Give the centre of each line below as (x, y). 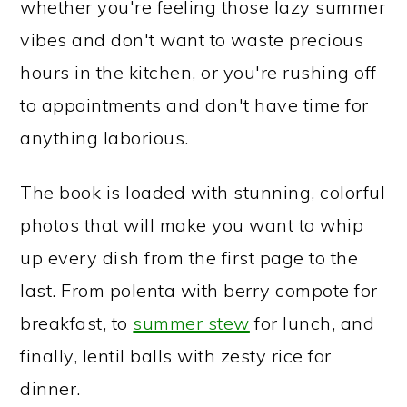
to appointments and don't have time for (194, 105)
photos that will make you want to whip (192, 225)
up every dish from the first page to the (189, 258)
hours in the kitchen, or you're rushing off (199, 72)
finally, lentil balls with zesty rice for (176, 356)
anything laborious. (104, 138)
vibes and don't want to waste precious (192, 40)
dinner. (50, 388)
